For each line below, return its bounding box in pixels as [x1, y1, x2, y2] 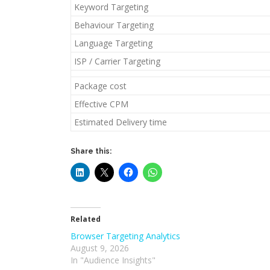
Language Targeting [74, 37, 152, 49]
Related [71, 214, 101, 224]
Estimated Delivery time [74, 116, 167, 128]
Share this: [71, 147, 111, 155]
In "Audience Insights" [71, 254, 155, 266]
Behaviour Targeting [74, 19, 154, 31]
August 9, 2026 [71, 242, 129, 254]
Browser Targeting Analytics [71, 230, 180, 242]
